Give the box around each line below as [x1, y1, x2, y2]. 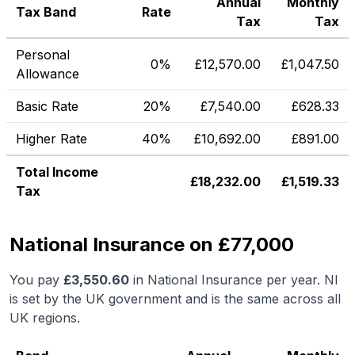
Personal [16, 47, 70, 63]
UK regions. [10, 310, 80, 326]
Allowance [16, 66, 79, 82]
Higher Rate [16, 131, 87, 147]
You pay [10, 272, 63, 288]
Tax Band [16, 4, 76, 20]
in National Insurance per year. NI [129, 272, 338, 288]
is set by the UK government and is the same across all [10, 291, 341, 307]
